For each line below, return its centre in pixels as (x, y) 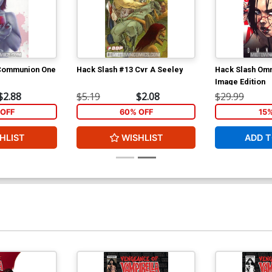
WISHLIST (142, 137)
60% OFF (136, 112)
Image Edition (240, 81)
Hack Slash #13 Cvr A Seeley (130, 69)
